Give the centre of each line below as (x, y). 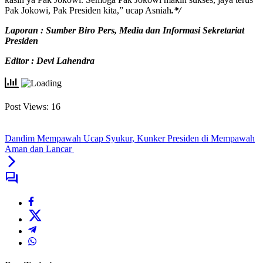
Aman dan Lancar (39, 149)
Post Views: (27, 107)
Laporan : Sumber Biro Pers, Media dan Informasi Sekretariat (124, 31)
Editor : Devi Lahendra (50, 61)
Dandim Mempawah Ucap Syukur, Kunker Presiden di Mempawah (130, 139)
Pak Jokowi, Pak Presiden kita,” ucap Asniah (88, 11)
